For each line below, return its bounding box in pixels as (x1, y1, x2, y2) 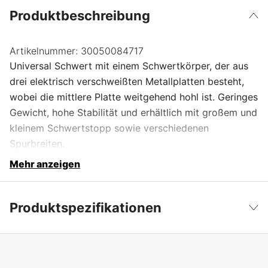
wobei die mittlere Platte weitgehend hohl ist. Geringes (10, 90, 258, 103)
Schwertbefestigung (10, 244, 89, 255)
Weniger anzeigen (10, 249, 95, 261)
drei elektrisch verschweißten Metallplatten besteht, (10, 75, 244, 87)
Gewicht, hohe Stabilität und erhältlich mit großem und (10, 106, 257, 118)
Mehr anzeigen (10, 157, 80, 170)
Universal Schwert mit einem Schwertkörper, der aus (10, 59, 248, 72)
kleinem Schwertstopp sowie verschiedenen (10, 121, 209, 134)
